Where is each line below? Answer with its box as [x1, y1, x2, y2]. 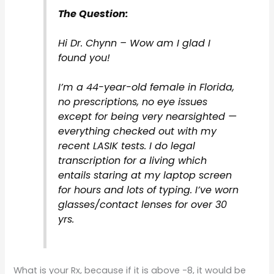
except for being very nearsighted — [57, 109, 237, 124]
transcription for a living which [57, 153, 207, 168]
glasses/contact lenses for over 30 [57, 197, 227, 212]
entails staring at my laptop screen [57, 168, 232, 182]
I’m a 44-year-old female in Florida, [57, 80, 234, 94]
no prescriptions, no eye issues [57, 94, 207, 109]
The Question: [57, 6, 128, 21]
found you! [57, 50, 110, 65]
